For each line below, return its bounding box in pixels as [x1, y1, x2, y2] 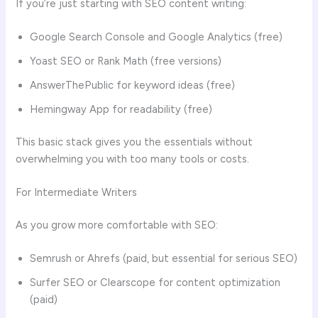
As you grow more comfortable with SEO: [16, 219, 219, 232]
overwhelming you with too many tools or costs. [16, 152, 250, 165]
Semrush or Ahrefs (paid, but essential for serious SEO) [30, 252, 298, 265]
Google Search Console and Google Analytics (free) [30, 31, 283, 44]
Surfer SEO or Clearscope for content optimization [30, 276, 281, 290]
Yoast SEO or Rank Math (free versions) [30, 55, 222, 68]
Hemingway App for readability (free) [30, 103, 213, 116]
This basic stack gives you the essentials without [16, 135, 253, 148]
